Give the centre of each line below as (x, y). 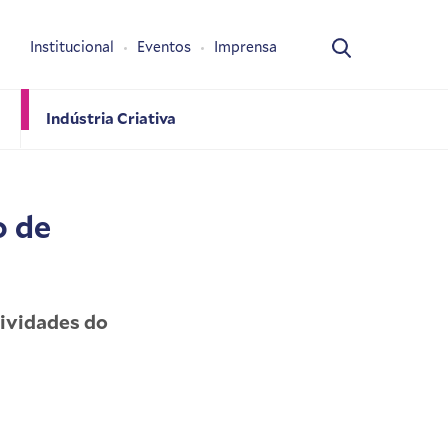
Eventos (164, 47)
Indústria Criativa (110, 117)
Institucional (72, 47)
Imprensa (245, 47)
